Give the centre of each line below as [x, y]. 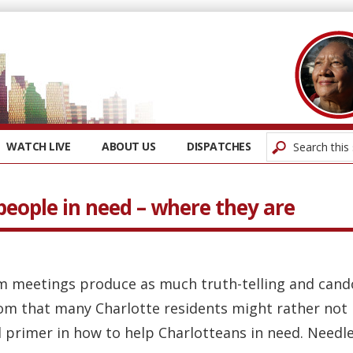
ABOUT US [128, 146]
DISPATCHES [219, 146]
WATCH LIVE [38, 146]
